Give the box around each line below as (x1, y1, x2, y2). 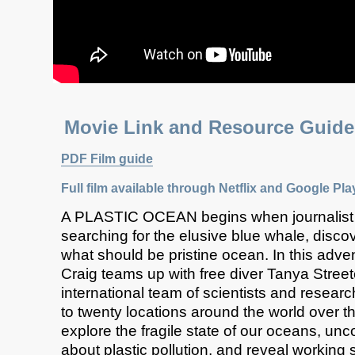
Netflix (219, 181, 257, 195)
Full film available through (61, 181, 219, 195)
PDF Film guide (61, 152, 153, 166)
